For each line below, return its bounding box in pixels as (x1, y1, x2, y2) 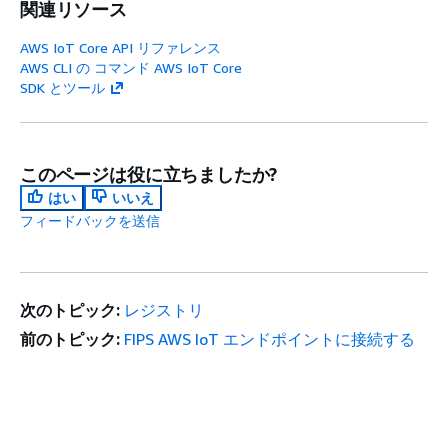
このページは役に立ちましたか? (20, 163, 278, 185)
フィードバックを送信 (20, 212, 160, 229)
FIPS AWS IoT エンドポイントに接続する (124, 329, 416, 349)
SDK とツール (20, 79, 105, 96)
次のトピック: (20, 300, 120, 320)
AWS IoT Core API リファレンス (20, 39, 221, 56)
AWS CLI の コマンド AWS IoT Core (20, 59, 242, 76)
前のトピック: (20, 329, 120, 349)
